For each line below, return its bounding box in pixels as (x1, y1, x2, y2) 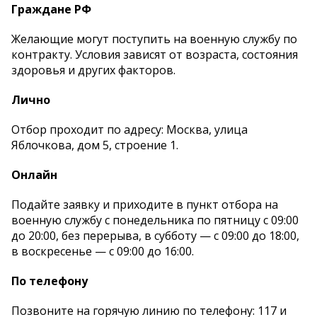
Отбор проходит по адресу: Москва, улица (11, 122, 248, 138)
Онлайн (11, 167, 57, 183)
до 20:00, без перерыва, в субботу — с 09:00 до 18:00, (11, 228, 299, 244)
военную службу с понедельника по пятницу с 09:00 (11, 212, 299, 229)
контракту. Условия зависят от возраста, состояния (11, 47, 298, 63)
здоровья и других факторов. (11, 62, 175, 79)
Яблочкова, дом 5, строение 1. (11, 137, 178, 154)
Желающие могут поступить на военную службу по (11, 31, 297, 47)
